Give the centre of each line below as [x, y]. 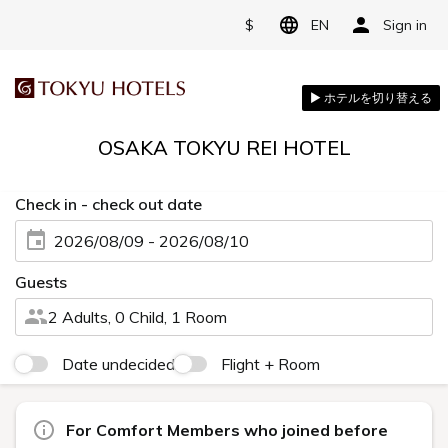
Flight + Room [270, 364]
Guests [41, 282]
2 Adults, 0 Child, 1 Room [137, 317]
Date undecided [118, 364]
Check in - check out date [108, 204]
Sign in [405, 24]
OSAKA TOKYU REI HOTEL [224, 147]
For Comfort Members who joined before [227, 430]
